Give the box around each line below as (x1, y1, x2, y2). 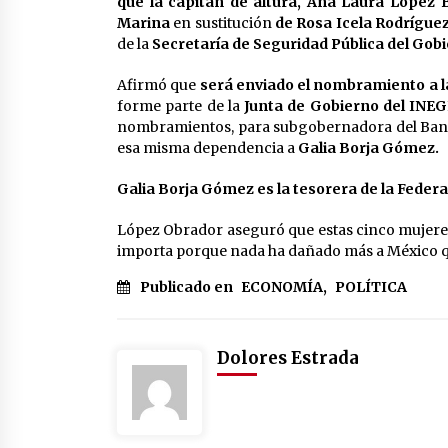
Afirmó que (117, 76, 200, 95)
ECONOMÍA (241, 278, 323, 297)
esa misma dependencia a (117, 139, 298, 158)
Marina (117, 14, 170, 33)
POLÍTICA (335, 278, 407, 297)
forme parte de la (117, 97, 245, 116)
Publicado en (140, 278, 236, 297)
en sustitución (170, 14, 276, 33)
